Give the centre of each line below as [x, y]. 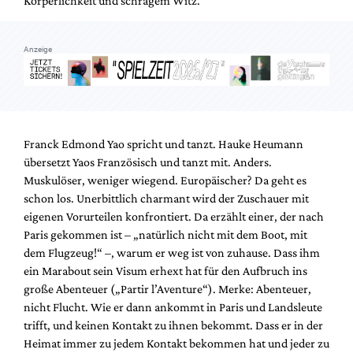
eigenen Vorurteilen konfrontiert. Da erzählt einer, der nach [174, 216]
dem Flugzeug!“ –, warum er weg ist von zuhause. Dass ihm [172, 252]
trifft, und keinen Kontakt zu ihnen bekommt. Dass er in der [173, 325]
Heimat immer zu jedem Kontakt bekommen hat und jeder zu [176, 343]
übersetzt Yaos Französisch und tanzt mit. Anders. [148, 162]
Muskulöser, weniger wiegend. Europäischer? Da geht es [165, 180]
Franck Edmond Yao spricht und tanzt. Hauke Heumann [163, 143]
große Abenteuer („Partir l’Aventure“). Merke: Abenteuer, [167, 288]
